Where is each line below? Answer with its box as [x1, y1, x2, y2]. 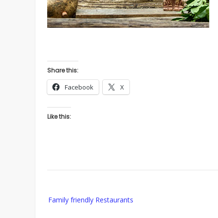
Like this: [47, 112, 71, 121]
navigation [47, 200, 79, 210]
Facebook [65, 83, 93, 92]
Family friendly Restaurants [48, 195, 133, 205]
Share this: [47, 66, 78, 75]
